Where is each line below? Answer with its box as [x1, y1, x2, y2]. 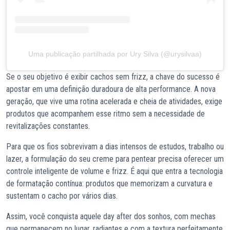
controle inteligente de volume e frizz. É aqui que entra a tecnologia [6, 166, 223, 176]
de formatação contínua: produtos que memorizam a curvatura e [6, 178, 213, 188]
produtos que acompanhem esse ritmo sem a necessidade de [6, 108, 205, 119]
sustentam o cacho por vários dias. [6, 190, 120, 201]
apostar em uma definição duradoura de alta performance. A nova [6, 84, 216, 94]
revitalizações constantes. [6, 121, 90, 131]
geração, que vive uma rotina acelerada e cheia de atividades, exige [6, 96, 222, 106]
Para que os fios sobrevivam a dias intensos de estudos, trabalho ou [6, 141, 224, 151]
